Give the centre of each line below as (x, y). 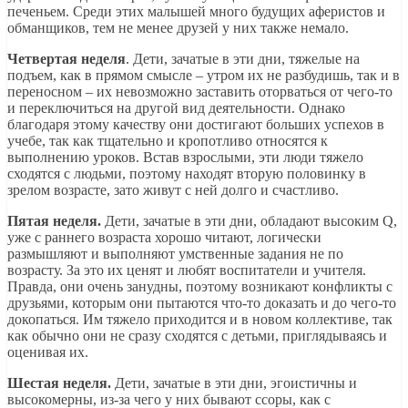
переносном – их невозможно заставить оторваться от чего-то (200, 91)
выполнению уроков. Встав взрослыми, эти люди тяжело (185, 157)
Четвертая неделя (66, 58)
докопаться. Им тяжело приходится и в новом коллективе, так (200, 319)
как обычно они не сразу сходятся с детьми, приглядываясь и (197, 335)
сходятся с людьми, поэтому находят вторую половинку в (187, 173)
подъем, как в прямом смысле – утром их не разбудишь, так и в (204, 75)
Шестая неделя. (59, 382)
